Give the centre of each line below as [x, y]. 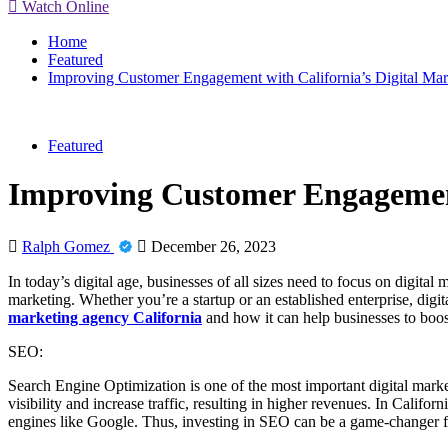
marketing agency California [105, 317]
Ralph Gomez [68, 246]
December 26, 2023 [211, 246]
